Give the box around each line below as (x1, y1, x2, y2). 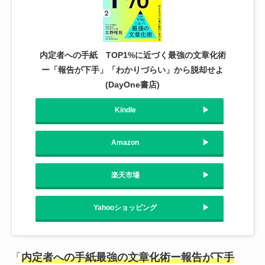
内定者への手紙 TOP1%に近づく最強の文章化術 (39, 50, 226, 60)
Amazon (111, 138, 139, 147)
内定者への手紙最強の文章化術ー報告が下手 (21, 251, 234, 264)
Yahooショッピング (93, 203, 157, 212)
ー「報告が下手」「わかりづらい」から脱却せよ (41, 65, 224, 75)
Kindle (114, 106, 136, 115)
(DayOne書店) (105, 80, 160, 90)
